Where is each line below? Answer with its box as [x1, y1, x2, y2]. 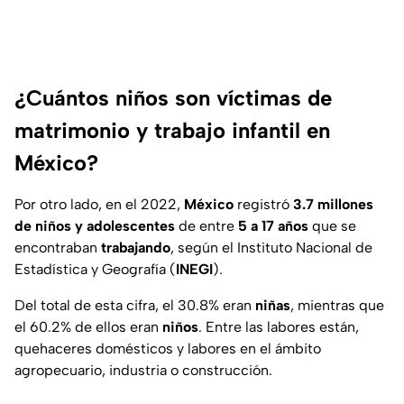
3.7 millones [293, 196, 373, 214]
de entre [175, 217, 238, 235]
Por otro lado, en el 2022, [14, 196, 184, 214]
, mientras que [290, 297, 384, 315]
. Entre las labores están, [198, 318, 359, 336]
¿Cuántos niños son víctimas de [14, 85, 332, 112]
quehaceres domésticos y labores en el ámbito [14, 340, 321, 358]
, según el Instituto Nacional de [170, 239, 372, 257]
